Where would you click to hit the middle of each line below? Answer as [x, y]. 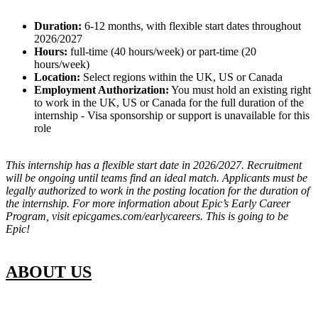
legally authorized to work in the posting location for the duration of [158, 191]
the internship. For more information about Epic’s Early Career [148, 204]
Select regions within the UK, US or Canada [181, 77]
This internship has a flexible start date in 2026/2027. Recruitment [154, 165]
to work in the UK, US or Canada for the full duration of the [169, 103]
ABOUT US [49, 272]
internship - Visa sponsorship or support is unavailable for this [172, 116]
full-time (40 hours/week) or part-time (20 [162, 52]
